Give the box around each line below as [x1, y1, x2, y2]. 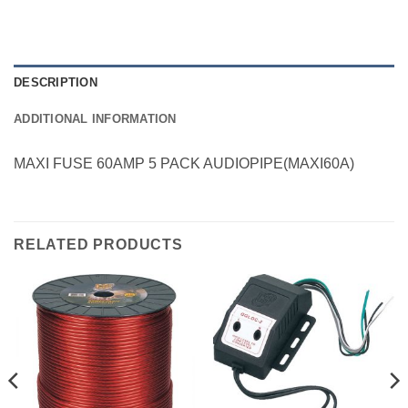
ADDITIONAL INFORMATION [14, 111, 177, 126]
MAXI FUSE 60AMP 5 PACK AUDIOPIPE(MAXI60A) [14, 155, 354, 171]
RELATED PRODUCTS [14, 236, 183, 252]
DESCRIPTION [14, 75, 97, 89]
